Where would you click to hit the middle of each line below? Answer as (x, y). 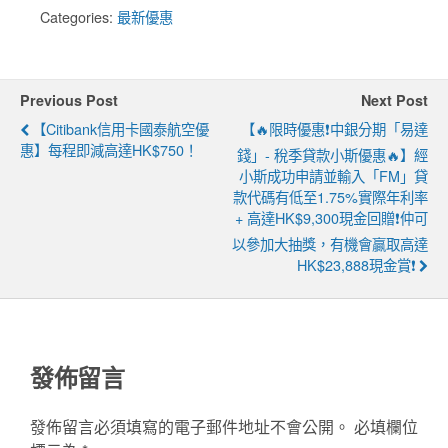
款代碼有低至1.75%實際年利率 (330, 197)
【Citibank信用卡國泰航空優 (120, 129)
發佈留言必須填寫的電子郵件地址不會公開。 (190, 426)
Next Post (394, 100)
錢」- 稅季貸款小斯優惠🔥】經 (332, 155)
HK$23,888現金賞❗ (356, 265)
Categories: (78, 17)
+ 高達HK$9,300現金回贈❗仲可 (331, 218)
